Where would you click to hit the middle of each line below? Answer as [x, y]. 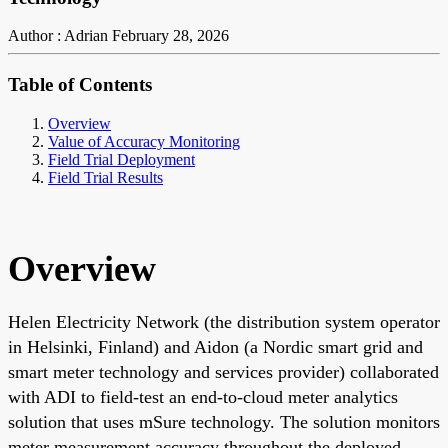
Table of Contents [80, 85]
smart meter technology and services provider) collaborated [223, 371]
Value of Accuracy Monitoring [144, 141]
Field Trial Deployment [121, 159]
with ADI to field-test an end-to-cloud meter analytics [203, 396]
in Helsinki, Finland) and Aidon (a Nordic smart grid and [215, 346]
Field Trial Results [105, 177]
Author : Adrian [58, 36]
